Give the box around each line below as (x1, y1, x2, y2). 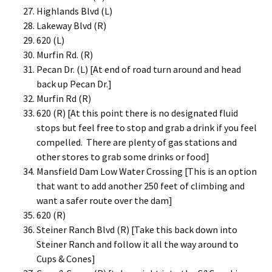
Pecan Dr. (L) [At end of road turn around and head (36, 63, 241, 75)
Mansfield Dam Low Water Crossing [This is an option (36, 165, 257, 177)
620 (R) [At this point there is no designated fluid (36, 107, 238, 119)
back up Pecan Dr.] (36, 78, 112, 90)
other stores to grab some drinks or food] (36, 151, 209, 163)
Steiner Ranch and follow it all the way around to (36, 238, 239, 250)
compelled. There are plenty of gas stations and (36, 136, 237, 148)
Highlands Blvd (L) (36, 5, 112, 17)
